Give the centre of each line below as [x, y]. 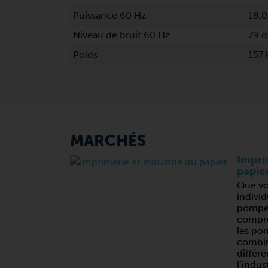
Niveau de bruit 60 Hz [121, 35]
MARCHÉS [108, 141]
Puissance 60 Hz [109, 15]
